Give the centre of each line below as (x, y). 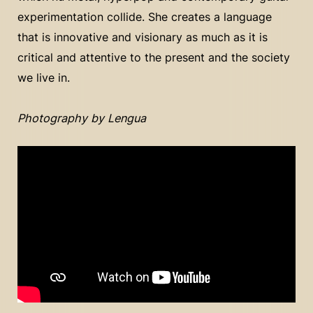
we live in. (44, 78)
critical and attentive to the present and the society (154, 57)
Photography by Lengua (82, 118)
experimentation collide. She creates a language (145, 17)
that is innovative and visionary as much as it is (143, 37)
